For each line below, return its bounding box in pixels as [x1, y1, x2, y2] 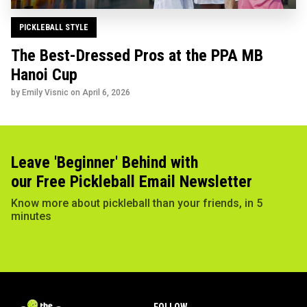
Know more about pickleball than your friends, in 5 [11, 197, 262, 210]
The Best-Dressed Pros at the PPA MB [11, 46, 263, 66]
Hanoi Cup [11, 65, 77, 85]
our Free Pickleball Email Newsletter [11, 172, 252, 192]
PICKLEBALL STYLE [19, 23, 88, 33]
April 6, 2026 [82, 88, 130, 98]
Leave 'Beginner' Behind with [11, 153, 198, 173]
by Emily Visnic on [11, 88, 82, 98]
